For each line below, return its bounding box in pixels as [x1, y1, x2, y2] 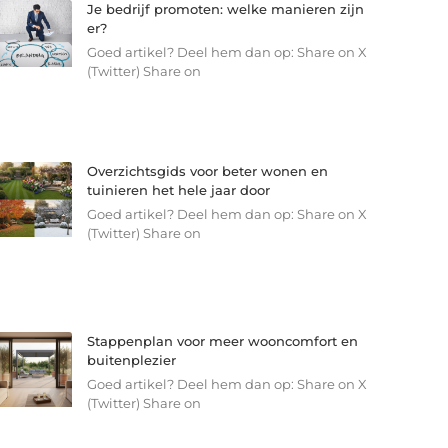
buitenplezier [86, 351, 176, 368]
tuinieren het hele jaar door [86, 182, 270, 199]
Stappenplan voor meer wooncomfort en [86, 332, 358, 349]
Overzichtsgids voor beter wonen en [86, 163, 328, 180]
